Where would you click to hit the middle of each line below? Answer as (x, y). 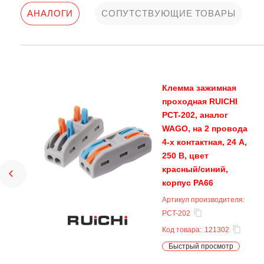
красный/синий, (195, 169)
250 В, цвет (185, 156)
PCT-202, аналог (195, 115)
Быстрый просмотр (201, 246)
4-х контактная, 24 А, (204, 142)
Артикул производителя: (203, 200)
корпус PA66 (188, 183)
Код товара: (182, 230)
